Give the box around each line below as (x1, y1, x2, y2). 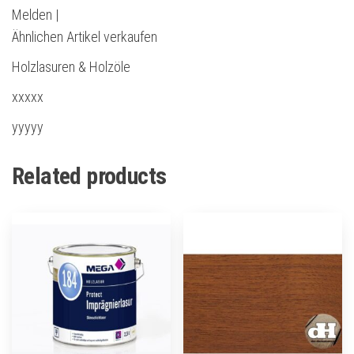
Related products (12, 162, 167, 190)
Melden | (12, 6, 59, 24)
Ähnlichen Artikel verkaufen (12, 28, 157, 46)
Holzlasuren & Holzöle (12, 58, 130, 76)
